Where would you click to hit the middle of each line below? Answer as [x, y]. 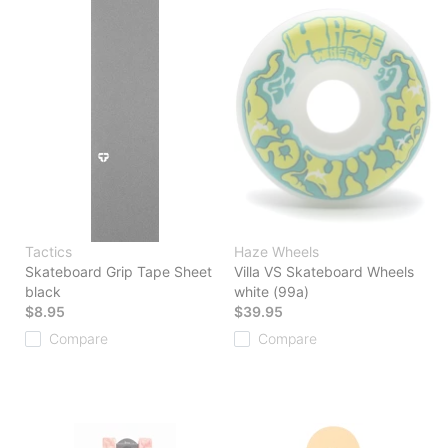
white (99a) [271, 292]
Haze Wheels [276, 252]
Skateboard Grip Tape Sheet [118, 272]
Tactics [48, 252]
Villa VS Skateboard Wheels [324, 272]
